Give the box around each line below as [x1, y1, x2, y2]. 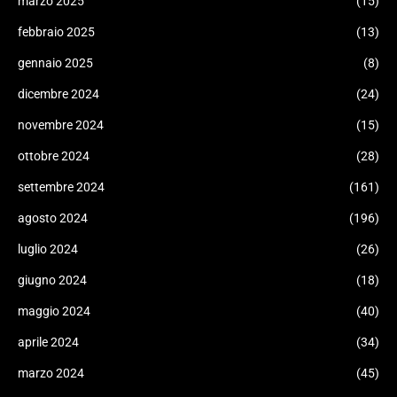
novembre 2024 [18, 118, 104, 132]
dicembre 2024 [18, 87, 99, 101]
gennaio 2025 [18, 56, 93, 70]
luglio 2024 [18, 242, 78, 256]
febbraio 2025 [18, 25, 95, 39]
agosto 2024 [18, 211, 88, 225]
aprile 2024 [18, 335, 79, 349]
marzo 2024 [18, 366, 84, 380]
